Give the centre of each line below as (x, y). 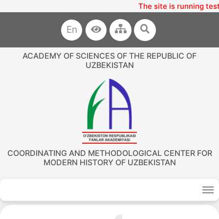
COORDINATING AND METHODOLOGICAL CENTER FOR (109, 153)
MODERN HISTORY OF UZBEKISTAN (109, 163)
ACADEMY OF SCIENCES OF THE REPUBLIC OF (109, 56)
